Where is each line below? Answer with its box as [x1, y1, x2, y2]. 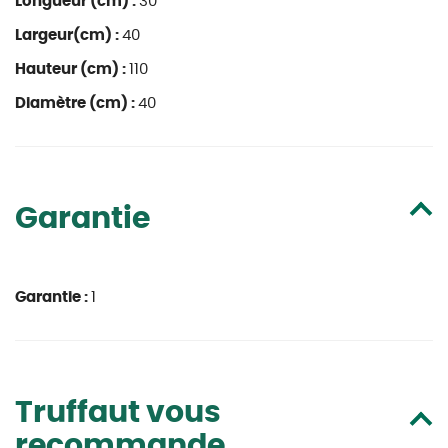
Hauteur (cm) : [15, 62, 129, 77]
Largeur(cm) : [15, 28, 122, 43]
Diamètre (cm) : [15, 96, 138, 111]
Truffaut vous [15, 398, 221, 428]
